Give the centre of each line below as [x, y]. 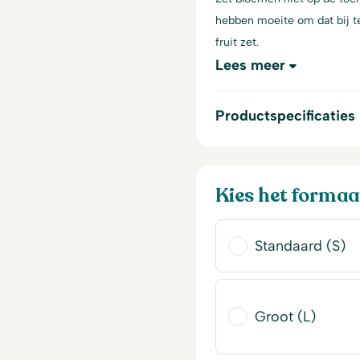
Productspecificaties [285, 116]
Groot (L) [285, 317]
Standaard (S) [300, 246]
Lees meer [250, 65]
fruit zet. [237, 42]
